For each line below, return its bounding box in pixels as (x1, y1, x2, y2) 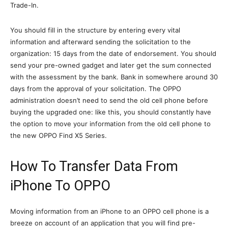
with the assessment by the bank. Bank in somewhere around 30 (10, 72, 218, 81)
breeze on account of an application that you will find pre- (10, 218, 195, 227)
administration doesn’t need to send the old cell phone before (10, 96, 208, 104)
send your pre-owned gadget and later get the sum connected (10, 61, 211, 69)
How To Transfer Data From (10, 158, 178, 175)
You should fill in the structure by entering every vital (10, 25, 180, 34)
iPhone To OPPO (10, 177, 110, 194)
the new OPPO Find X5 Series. (10, 131, 107, 139)
